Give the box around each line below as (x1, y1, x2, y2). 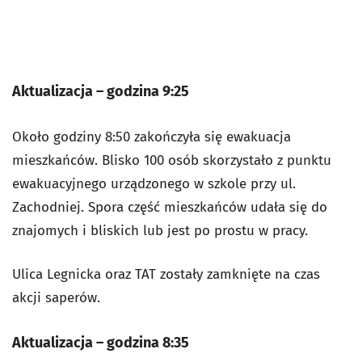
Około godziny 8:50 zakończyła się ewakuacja (12, 128, 291, 146)
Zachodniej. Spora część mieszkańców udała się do (12, 199, 327, 217)
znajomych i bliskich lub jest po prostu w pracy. (12, 222, 308, 240)
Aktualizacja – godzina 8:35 (12, 334, 189, 352)
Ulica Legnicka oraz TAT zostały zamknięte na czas (12, 266, 320, 284)
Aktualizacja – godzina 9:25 (12, 82, 189, 101)
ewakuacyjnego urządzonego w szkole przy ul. (12, 175, 296, 193)
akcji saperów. (12, 289, 100, 307)
